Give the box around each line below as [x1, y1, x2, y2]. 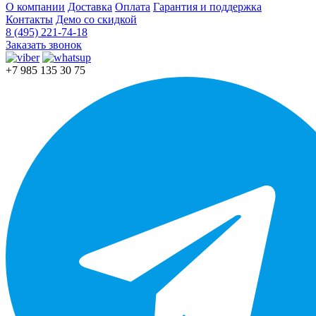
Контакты [6, 13, 53, 26]
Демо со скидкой [56, 13, 137, 26]
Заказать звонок [6, 39, 82, 51]
